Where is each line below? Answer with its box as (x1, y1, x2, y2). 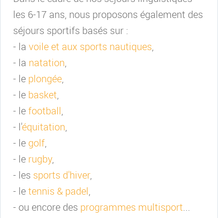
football (28, 104, 61, 117)
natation (29, 56, 65, 69)
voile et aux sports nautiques (29, 40, 152, 53)
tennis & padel (28, 184, 89, 198)
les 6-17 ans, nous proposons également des (13, 8, 203, 21)
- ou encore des (13, 200, 80, 214)
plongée (28, 72, 62, 85)
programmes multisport (80, 200, 183, 214)
